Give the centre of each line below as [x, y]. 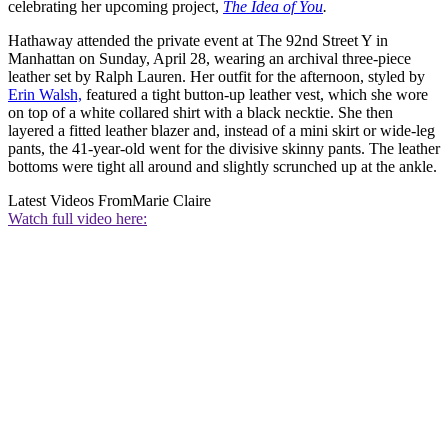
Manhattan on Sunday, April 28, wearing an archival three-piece [209, 59]
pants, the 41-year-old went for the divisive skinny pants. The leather [224, 149]
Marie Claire [171, 201]
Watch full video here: [77, 219]
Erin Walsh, [45, 95]
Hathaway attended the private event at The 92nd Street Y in [198, 41]
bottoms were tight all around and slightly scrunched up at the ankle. [222, 167]
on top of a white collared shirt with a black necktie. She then [200, 113]
